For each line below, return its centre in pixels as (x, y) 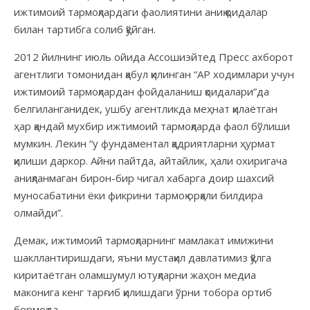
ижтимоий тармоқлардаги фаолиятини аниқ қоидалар (141, 11)
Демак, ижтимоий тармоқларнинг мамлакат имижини (144, 240)
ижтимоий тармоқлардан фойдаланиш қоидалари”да (142, 91)
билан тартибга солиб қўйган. (85, 29)
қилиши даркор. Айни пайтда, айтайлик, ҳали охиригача (151, 160)
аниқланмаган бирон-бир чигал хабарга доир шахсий (144, 177)
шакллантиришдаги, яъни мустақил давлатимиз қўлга (143, 257)
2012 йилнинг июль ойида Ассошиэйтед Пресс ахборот (154, 56)
